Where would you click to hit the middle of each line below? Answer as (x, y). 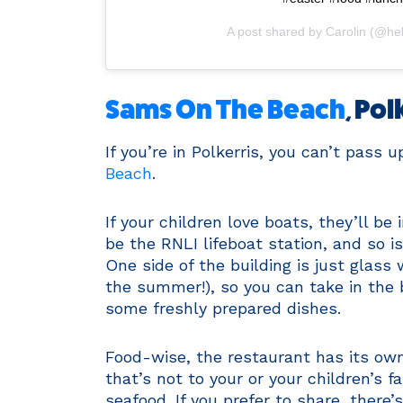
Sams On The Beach (225, 110)
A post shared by (276, 32)
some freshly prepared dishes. (223, 309)
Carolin (346, 32)
